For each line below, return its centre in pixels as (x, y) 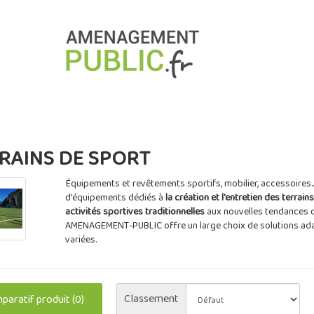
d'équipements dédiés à (115, 198)
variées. (81, 240)
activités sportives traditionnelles (135, 212)
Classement (151, 299)
